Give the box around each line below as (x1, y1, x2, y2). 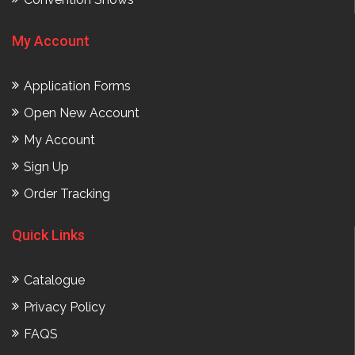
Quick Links (12, 227, 85, 244)
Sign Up (24, 159, 69, 175)
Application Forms (24, 78, 131, 94)
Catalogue (24, 273, 85, 288)
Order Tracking (24, 186, 110, 202)
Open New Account (24, 105, 139, 121)
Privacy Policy (24, 300, 105, 315)
